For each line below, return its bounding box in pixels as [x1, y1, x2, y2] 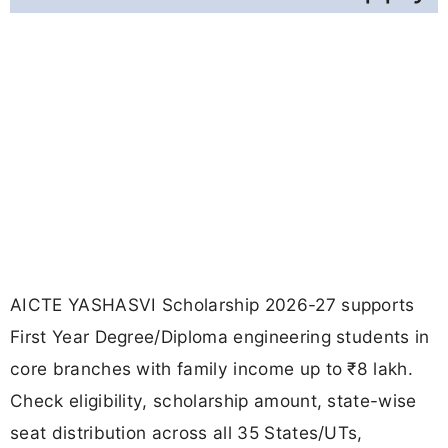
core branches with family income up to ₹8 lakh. [10, 358, 414, 380]
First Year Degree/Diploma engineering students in [10, 326, 430, 348]
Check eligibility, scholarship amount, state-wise [10, 390, 417, 412]
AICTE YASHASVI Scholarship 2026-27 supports [10, 294, 415, 316]
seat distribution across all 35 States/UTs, [10, 422, 363, 444]
